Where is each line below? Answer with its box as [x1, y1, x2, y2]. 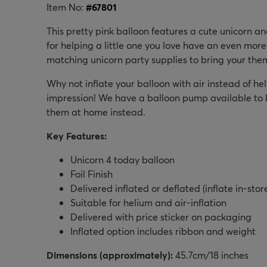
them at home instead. [46, 105, 145, 118]
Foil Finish [70, 167, 113, 180]
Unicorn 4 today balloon [70, 153, 175, 166]
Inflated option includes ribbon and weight [70, 224, 256, 237]
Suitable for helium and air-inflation [70, 195, 226, 209]
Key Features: [46, 129, 107, 142]
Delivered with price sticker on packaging [70, 210, 252, 223]
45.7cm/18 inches [173, 248, 249, 261]
